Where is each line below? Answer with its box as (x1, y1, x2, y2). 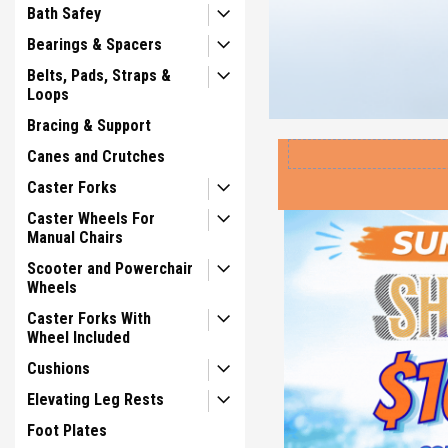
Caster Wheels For (27, 209, 155, 228)
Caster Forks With (27, 309, 151, 328)
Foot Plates (27, 421, 107, 440)
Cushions (27, 359, 90, 378)
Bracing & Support (27, 116, 151, 135)
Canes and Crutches (27, 147, 165, 166)
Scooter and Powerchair (27, 259, 193, 278)
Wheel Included (27, 328, 130, 347)
